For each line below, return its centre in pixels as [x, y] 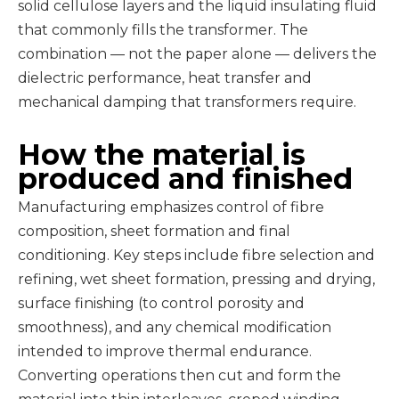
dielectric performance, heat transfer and [165, 78]
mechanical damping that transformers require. [187, 102]
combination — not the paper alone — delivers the [197, 54]
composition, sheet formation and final [154, 231]
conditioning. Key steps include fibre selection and [196, 255]
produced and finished [185, 179]
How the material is [162, 155]
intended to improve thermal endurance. [165, 351]
